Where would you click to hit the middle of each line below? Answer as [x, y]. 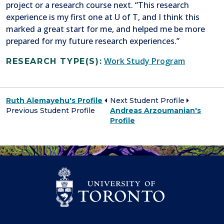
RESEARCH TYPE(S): [54, 61]
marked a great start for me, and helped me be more [105, 29]
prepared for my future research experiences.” [93, 41]
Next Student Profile [148, 101]
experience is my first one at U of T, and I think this [103, 17]
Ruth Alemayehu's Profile [54, 101]
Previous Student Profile [50, 111]
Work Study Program [145, 61]
